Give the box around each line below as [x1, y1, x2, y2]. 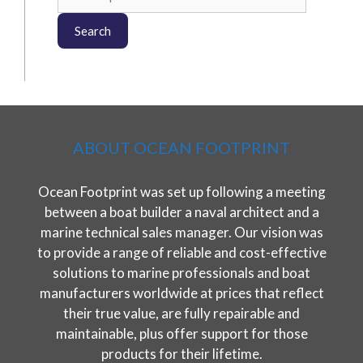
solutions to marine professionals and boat [53, 264, 310, 282]
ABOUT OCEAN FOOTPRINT [73, 138, 290, 158]
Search [75, 23, 111, 39]
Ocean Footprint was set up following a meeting [37, 183, 326, 201]
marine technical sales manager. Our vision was [40, 224, 323, 241]
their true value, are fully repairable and [63, 305, 300, 322]
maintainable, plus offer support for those [55, 325, 308, 343]
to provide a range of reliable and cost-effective [36, 244, 327, 262]
